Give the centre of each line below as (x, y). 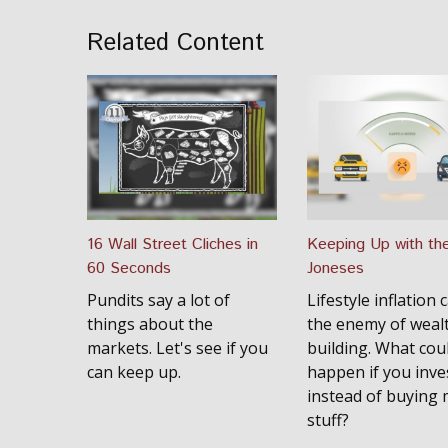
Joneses (335, 268)
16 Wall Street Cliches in (172, 244)
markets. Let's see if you (177, 348)
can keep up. (134, 372)
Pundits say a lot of (158, 300)
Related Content (175, 43)
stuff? (328, 420)
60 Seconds (129, 268)
